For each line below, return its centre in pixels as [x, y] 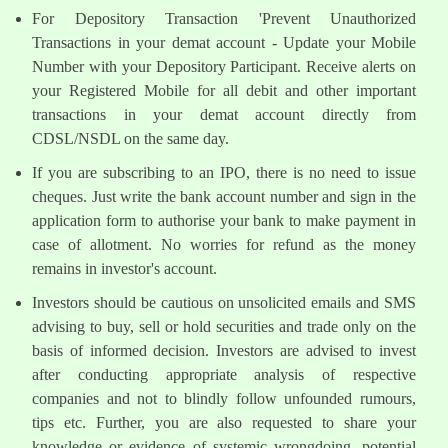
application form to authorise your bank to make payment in [224, 221]
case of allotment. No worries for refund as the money [224, 245]
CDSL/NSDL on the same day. [130, 139]
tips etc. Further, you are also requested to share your [224, 423]
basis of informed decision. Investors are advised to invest [224, 351]
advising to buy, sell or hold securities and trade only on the [224, 327]
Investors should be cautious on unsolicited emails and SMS [224, 303]
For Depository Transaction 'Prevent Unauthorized [224, 19]
